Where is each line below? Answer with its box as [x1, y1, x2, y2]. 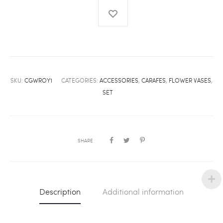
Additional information [103, 186, 184, 197]
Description [39, 186, 81, 197]
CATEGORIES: [61, 76, 100, 85]
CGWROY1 [24, 76, 52, 85]
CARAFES [141, 76, 166, 85]
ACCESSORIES [100, 76, 138, 85]
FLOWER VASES [169, 76, 211, 85]
